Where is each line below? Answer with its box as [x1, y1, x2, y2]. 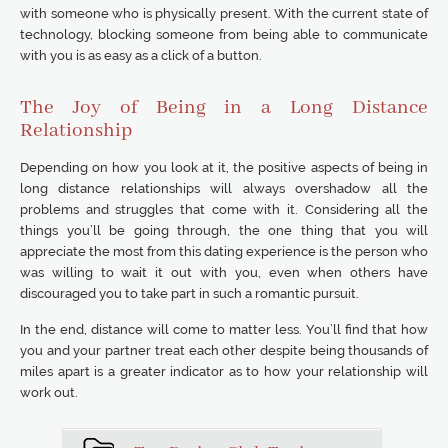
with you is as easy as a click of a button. [20, 48, 262, 63]
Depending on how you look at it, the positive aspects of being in [20, 160, 428, 175]
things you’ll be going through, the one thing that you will [20, 223, 428, 238]
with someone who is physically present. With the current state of [20, 6, 428, 21]
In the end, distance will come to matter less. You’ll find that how [20, 322, 428, 337]
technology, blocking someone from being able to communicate [20, 27, 428, 42]
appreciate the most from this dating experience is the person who [20, 244, 428, 259]
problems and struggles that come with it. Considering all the [20, 202, 428, 217]
